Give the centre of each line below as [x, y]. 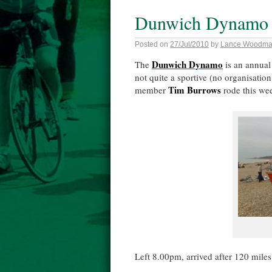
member [151, 90]
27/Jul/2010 [189, 44]
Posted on [151, 44]
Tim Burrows [195, 90]
